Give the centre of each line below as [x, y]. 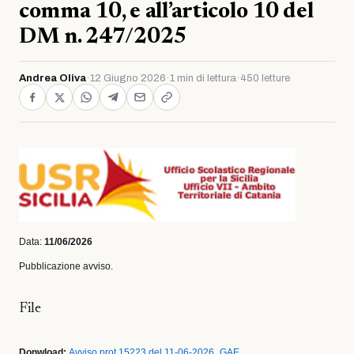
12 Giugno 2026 [128, 78]
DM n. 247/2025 [103, 37]
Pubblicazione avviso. [66, 266]
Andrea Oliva [53, 78]
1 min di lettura [203, 78]
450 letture [265, 78]
